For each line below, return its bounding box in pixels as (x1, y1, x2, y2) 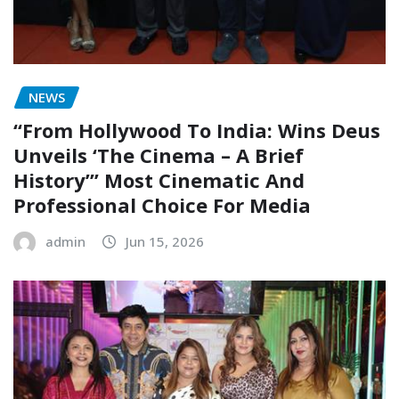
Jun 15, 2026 (126, 232, 204, 250)
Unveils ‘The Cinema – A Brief (13, 141, 304, 168)
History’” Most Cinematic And (13, 166, 305, 193)
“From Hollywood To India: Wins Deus (13, 116, 380, 143)
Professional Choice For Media (13, 191, 311, 218)
